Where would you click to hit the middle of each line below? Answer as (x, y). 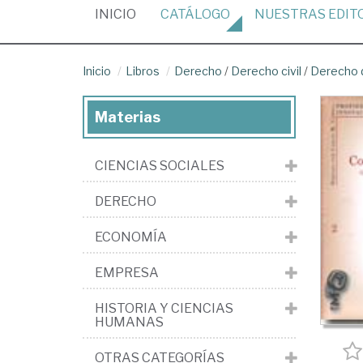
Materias (128, 117)
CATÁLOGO (195, 14)
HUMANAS (129, 322)
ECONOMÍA (131, 237)
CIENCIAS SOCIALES (160, 166)
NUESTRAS (291, 14)
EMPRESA (127, 273)
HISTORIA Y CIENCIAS (164, 308)
